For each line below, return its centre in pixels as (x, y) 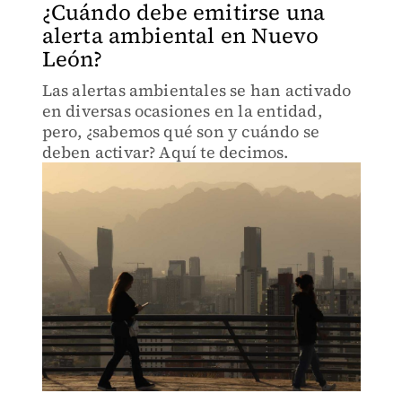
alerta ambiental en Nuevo (180, 35)
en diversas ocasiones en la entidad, (182, 111)
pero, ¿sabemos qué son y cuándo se (181, 131)
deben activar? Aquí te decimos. (165, 152)
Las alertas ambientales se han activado (197, 90)
